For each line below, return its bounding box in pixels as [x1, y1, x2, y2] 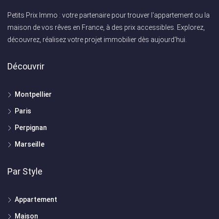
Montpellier [15, 90, 52, 98]
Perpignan [15, 123, 47, 131]
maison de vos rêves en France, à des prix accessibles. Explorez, [7, 23, 205, 31]
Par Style [7, 166, 43, 176]
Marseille [15, 140, 44, 148]
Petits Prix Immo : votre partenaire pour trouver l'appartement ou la [7, 11, 210, 19]
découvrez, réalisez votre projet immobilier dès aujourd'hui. [7, 35, 187, 44]
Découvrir [7, 61, 44, 71]
